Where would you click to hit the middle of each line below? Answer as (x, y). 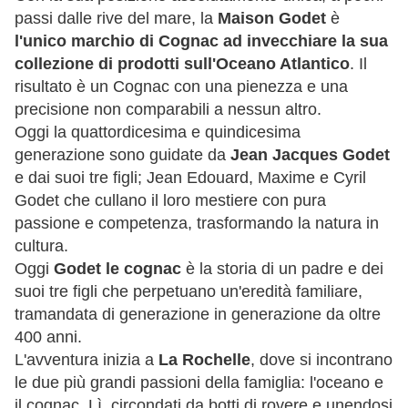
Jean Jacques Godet (310, 154)
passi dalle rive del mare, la (116, 18)
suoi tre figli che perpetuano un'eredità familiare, (189, 291)
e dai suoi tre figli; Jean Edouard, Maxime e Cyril (190, 177)
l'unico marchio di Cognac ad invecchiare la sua (201, 41)
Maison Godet (272, 18)
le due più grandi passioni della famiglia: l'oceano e (199, 382)
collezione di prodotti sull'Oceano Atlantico (182, 63)
